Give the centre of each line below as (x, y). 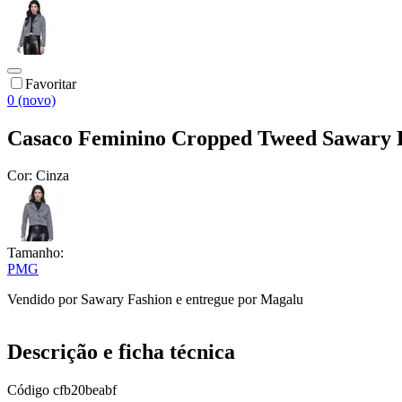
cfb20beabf (85, 390)
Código (30, 390)
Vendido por (44, 300)
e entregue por (214, 300)
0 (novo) (31, 100)
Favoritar (51, 83)
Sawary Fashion (127, 300)
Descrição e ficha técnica (121, 352)
